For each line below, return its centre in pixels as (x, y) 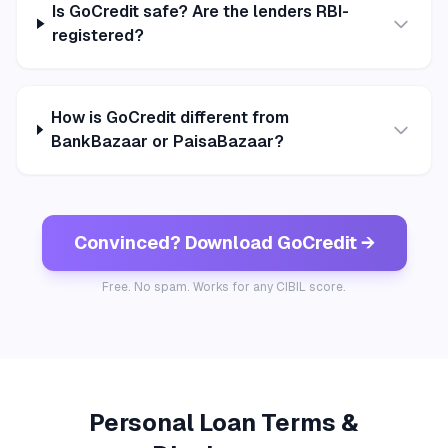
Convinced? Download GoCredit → (224, 242)
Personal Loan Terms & (224, 422)
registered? (98, 35)
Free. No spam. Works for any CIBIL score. (224, 286)
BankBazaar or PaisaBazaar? (167, 141)
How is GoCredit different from (169, 117)
